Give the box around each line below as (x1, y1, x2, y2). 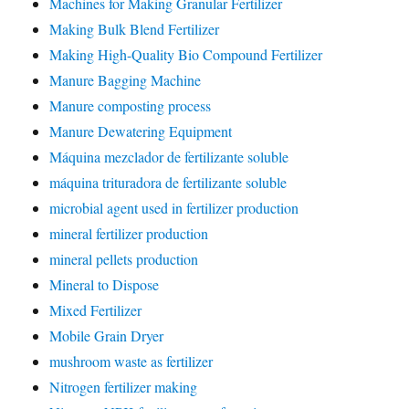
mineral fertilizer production (49, 224, 209, 243)
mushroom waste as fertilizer (49, 351, 214, 371)
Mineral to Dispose (49, 275, 160, 294)
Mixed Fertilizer (49, 300, 142, 320)
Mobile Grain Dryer (49, 326, 164, 345)
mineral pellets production (49, 249, 199, 268)
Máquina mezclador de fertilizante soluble (49, 147, 289, 166)
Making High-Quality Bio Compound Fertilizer (49, 45, 323, 64)
